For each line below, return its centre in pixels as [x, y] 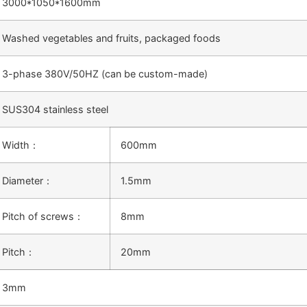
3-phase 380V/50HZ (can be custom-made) [105, 73]
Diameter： [27, 180]
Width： [21, 145]
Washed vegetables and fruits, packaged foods [111, 38]
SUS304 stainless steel [55, 109]
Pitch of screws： [43, 216]
